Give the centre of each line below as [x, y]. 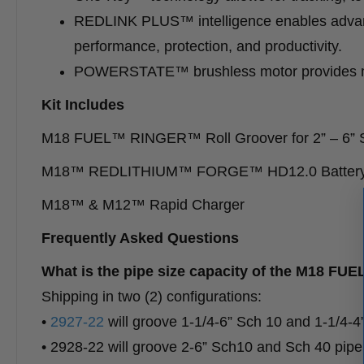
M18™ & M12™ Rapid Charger [143, 205]
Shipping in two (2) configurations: [152, 297]
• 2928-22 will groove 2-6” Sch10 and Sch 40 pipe [202, 347]
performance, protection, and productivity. [208, 47]
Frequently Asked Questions [140, 238]
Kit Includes [83, 105]
